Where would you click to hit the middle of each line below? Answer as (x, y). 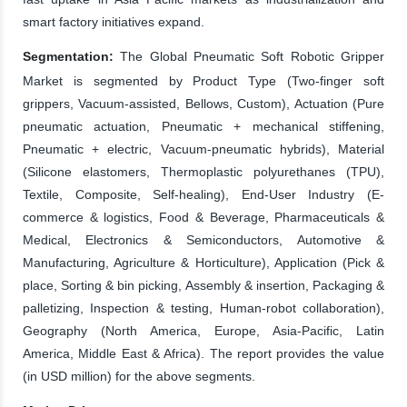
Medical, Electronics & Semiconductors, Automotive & (203, 239)
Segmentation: (68, 56)
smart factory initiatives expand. (114, 21)
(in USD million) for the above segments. (139, 376)
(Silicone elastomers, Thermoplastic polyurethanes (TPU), (203, 171)
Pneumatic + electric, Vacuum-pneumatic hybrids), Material (203, 149)
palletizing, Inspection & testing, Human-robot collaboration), (203, 308)
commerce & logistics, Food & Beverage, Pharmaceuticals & (203, 217)
